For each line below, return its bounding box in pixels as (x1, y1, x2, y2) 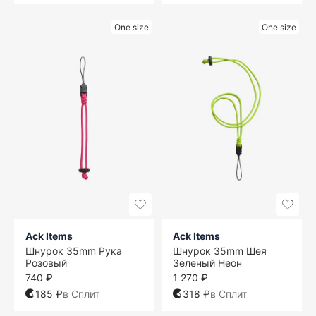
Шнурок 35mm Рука (25, 244, 122, 257)
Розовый (25, 256, 67, 269)
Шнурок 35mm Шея (173, 244, 267, 257)
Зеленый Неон (173, 256, 242, 269)
